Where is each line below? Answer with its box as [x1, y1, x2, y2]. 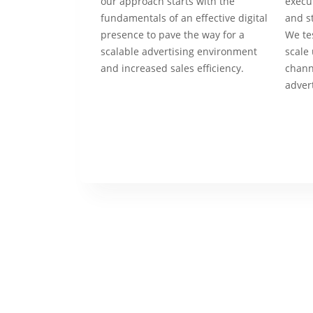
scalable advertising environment [101, 45, 257, 58]
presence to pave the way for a [101, 28, 245, 41]
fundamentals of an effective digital [101, 11, 268, 24]
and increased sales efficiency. [101, 61, 244, 75]
